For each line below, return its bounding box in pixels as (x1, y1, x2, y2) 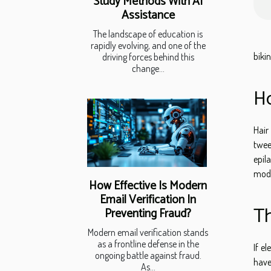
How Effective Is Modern (89, 177, 207, 196)
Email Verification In (100, 191, 196, 210)
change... (131, 62, 165, 75)
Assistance (121, 6, 175, 25)
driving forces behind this (102, 51, 194, 64)
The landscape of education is (93, 28, 203, 41)
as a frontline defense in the (97, 238, 199, 250)
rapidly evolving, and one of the (90, 39, 206, 52)
